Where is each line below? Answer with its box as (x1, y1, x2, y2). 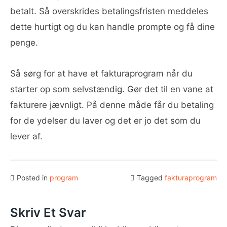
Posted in (17, 173, 50, 182)
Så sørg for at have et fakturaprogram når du (10, 68, 193, 79)
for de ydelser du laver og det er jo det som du (10, 116, 201, 126)
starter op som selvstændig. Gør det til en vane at (10, 84, 213, 94)
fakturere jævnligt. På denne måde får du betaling (10, 100, 214, 110)
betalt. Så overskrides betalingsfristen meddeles (10, 6, 208, 16)
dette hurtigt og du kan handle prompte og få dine (10, 22, 215, 32)
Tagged (137, 173, 165, 182)
